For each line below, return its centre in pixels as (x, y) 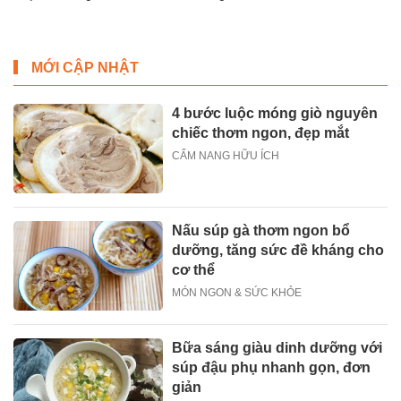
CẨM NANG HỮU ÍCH (226, 155)
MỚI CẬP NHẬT (85, 67)
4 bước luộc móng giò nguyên (275, 113)
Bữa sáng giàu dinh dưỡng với (277, 348)
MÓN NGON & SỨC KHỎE (237, 293)
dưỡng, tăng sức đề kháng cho (278, 251)
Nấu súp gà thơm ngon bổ (261, 231)
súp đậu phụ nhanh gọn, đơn (272, 368)
